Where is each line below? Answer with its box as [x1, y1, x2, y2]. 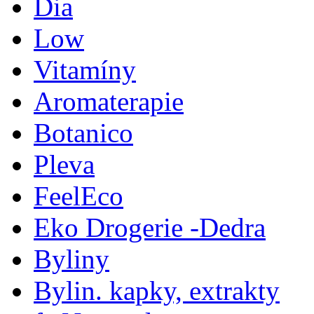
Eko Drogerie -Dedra [34, 212, 266, 243]
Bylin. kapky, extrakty [34, 275, 280, 306]
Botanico [34, 118, 133, 148]
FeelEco [34, 181, 123, 211]
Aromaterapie [34, 86, 184, 116]
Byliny [34, 244, 109, 274]
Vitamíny [34, 55, 136, 85]
